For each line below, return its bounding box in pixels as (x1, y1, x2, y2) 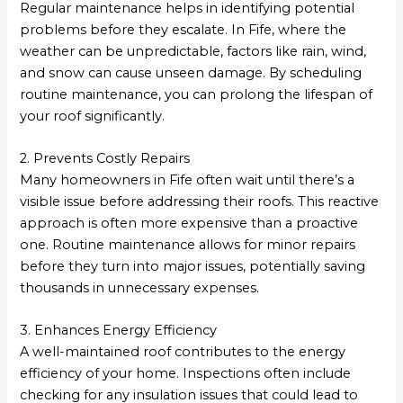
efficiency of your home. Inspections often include (20, 365, 352, 382)
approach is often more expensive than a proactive (20, 214, 359, 231)
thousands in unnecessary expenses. (20, 279, 260, 296)
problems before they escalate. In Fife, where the (20, 21, 347, 38)
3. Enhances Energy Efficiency (20, 322, 218, 339)
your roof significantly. (20, 107, 166, 124)
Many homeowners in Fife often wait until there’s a (20, 171, 355, 188)
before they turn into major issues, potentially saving (20, 257, 366, 274)
